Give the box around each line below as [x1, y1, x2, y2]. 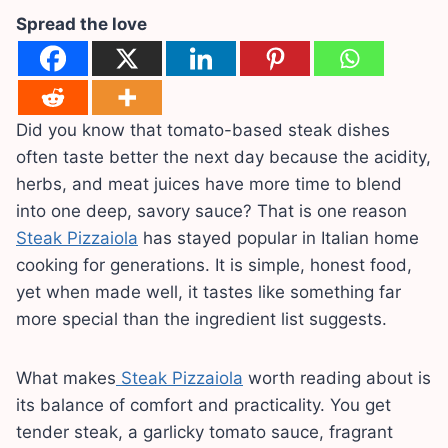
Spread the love [16, 13, 147, 34]
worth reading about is [243, 367, 431, 388]
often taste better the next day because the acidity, [16, 146, 431, 167]
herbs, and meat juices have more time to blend [16, 173, 402, 194]
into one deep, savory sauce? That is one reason [16, 200, 407, 221]
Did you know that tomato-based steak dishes [16, 119, 390, 140]
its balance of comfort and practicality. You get [16, 394, 391, 415]
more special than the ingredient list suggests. [16, 308, 387, 329]
